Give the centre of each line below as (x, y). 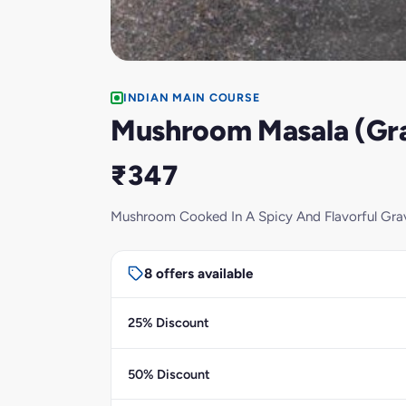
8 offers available (198, 274)
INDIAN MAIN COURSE (192, 97)
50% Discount (169, 374)
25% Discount (168, 323)
